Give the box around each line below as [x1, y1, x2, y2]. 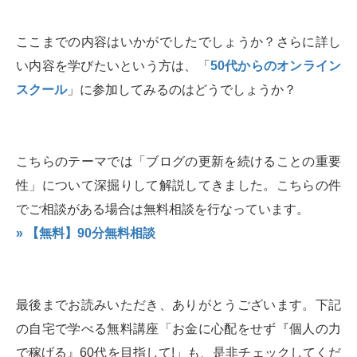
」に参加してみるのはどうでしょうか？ [67, 83, 296, 97]
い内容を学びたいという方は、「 [16, 59, 210, 73]
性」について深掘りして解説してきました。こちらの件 [16, 178, 341, 193]
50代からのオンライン [210, 59, 341, 73]
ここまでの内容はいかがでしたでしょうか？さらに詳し [16, 35, 341, 49]
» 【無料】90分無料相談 [16, 226, 155, 241]
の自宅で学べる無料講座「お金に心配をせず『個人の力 [16, 322, 341, 336]
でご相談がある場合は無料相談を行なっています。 [16, 202, 309, 217]
